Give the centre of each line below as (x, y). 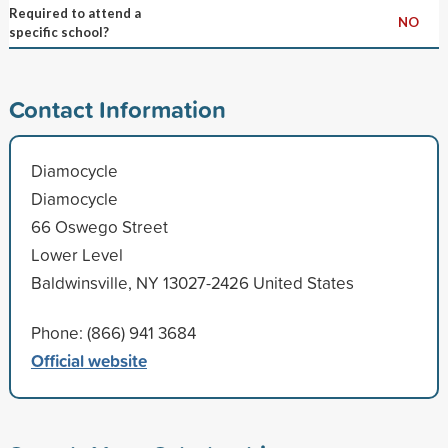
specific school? (58, 31)
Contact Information (117, 108)
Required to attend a (74, 12)
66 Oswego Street (99, 226)
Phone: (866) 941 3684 (113, 332)
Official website (88, 360)
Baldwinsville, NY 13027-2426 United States (192, 282)
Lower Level (76, 254)
